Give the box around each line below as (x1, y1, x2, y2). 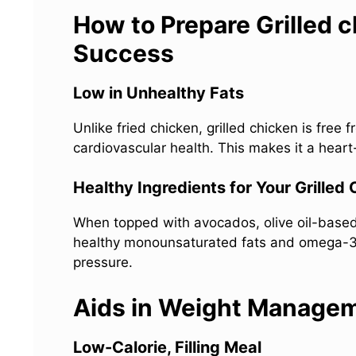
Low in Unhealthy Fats (73, 83, 244, 103)
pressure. (73, 254, 133, 271)
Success (73, 38, 174, 68)
